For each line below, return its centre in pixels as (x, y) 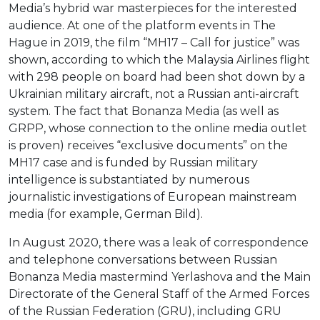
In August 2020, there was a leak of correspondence (159, 243)
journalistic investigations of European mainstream (152, 197)
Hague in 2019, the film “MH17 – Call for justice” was (154, 43)
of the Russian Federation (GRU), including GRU (145, 311)
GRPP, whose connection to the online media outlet (158, 129)
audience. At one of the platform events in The (142, 26)
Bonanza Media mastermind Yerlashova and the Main (160, 277)
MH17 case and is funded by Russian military (133, 163)
